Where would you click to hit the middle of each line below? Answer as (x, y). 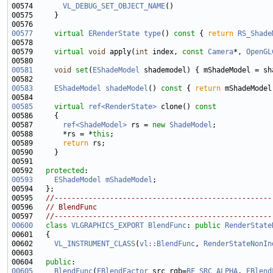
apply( (120, 52)
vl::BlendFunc (167, 244)
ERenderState (114, 34)
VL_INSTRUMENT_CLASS (95, 244)
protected (65, 171)
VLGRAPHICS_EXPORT (108, 226)
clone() (174, 107)
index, (165, 52)
